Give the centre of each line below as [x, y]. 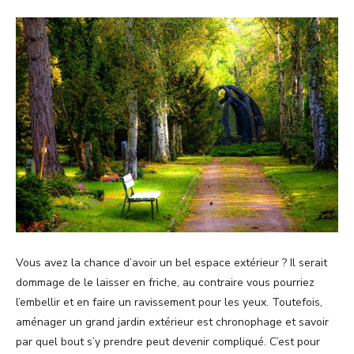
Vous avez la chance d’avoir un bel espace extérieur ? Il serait [171, 262]
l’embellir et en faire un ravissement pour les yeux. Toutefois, [169, 302]
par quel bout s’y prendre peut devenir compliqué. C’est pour [168, 341]
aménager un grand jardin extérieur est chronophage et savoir [172, 322]
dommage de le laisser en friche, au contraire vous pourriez [165, 282]
